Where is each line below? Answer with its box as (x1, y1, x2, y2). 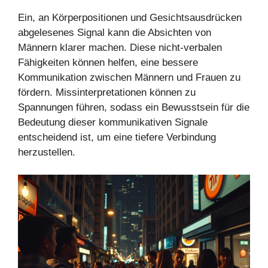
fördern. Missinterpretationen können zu (18, 86, 196, 98)
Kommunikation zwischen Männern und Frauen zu (18, 71, 240, 83)
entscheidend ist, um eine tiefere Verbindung (18, 131, 216, 143)
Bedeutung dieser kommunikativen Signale (18, 116, 208, 128)
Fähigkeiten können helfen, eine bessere (18, 56, 198, 68)
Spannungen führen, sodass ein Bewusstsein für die (18, 101, 249, 113)
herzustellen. (18, 146, 75, 158)
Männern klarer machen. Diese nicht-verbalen (18, 41, 222, 53)
